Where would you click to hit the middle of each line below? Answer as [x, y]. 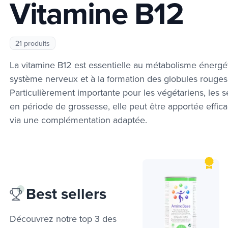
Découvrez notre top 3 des [63, 218]
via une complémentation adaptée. [78, 120]
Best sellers [64, 193]
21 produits [33, 43]
